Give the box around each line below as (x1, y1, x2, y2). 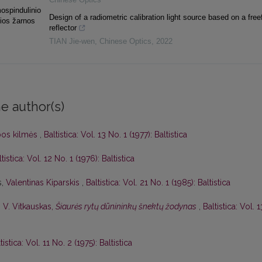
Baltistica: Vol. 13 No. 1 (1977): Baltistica (44, 130, 187, 140)
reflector (49, 23, 77, 33)
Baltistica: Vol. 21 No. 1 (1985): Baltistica (86, 178, 230, 188)
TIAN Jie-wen (49, 37, 95, 46)
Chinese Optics (99, 37, 151, 46)
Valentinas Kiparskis (6, 178, 82, 188)
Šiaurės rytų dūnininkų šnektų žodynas (56, 202, 196, 212)
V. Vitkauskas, (3, 202, 56, 212)
